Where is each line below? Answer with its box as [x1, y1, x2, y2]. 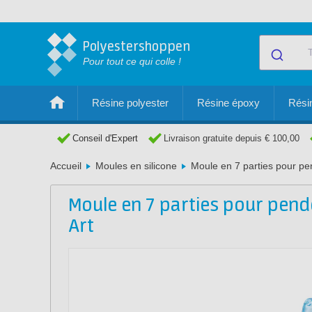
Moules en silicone [95, 160, 177, 171]
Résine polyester [92, 97, 169, 109]
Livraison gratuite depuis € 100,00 [164, 133, 299, 143]
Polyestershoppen [83, 40, 190, 54]
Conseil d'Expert [72, 133, 138, 143]
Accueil [50, 160, 81, 171]
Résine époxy [197, 97, 260, 109]
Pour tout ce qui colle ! [83, 56, 181, 67]
